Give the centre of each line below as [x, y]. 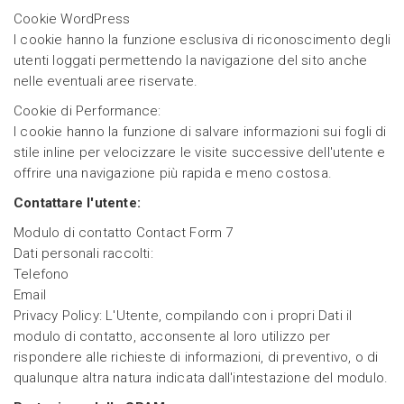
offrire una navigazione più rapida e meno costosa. [173, 174]
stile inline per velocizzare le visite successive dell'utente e [200, 153]
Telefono [41, 275]
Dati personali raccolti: [83, 254]
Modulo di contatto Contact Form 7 [124, 233]
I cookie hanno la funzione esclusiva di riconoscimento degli [202, 40]
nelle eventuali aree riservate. [106, 82]
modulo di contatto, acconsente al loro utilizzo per [172, 337]
